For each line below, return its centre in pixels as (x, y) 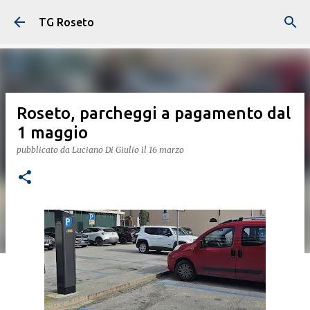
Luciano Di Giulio (106, 150)
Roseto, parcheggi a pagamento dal (154, 113)
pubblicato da (44, 150)
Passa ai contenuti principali (155, 17)
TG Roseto (66, 22)
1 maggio (52, 133)
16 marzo (166, 150)
